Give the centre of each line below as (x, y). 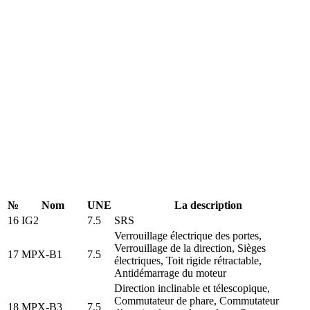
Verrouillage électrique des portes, (188, 235)
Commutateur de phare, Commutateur (197, 300)
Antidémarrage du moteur (170, 273)
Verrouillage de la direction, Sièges (190, 248)
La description (208, 205)
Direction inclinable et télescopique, (192, 288)
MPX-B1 (42, 254)
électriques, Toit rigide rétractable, (188, 260)
